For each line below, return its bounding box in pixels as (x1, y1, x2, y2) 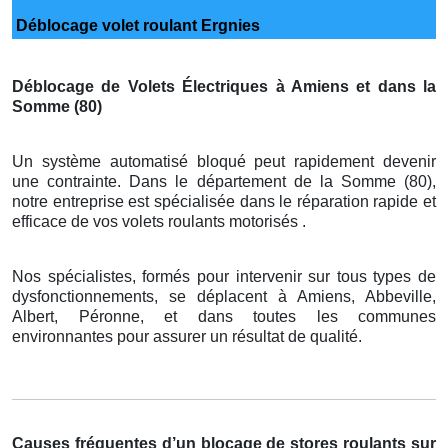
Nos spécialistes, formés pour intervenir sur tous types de (12, 267, 436, 285)
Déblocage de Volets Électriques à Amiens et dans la (12, 77, 436, 95)
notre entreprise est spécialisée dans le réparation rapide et (12, 192, 436, 210)
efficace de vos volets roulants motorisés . (12, 212, 306, 230)
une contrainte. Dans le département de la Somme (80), (12, 172, 436, 190)
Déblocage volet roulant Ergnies (12, 16, 260, 34)
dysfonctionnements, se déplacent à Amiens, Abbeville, (12, 287, 436, 305)
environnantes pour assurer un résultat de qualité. (12, 327, 362, 345)
